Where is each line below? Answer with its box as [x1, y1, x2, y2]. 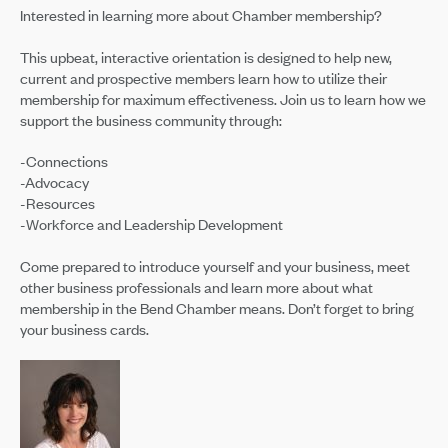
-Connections [19, 151, 108, 172]
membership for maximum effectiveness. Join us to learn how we [19, 88, 426, 109]
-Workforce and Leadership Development [19, 214, 283, 235]
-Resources [19, 193, 95, 214]
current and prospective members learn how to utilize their [19, 67, 387, 88]
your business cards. [19, 318, 149, 339]
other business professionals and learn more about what [19, 276, 373, 297]
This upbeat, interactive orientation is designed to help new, [19, 46, 392, 67]
